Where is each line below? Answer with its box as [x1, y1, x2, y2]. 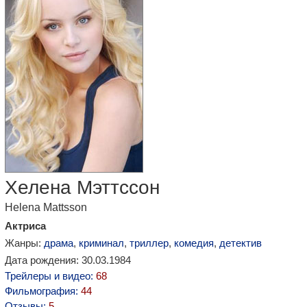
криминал [79, 237, 124, 249]
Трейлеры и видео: [5, 270, 96, 282]
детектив [219, 237, 262, 249]
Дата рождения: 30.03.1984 [5, 254, 131, 266]
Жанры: [5, 237, 44, 249]
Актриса [5, 220, 46, 232]
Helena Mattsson [5, 201, 87, 213]
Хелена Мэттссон [5, 177, 160, 198]
